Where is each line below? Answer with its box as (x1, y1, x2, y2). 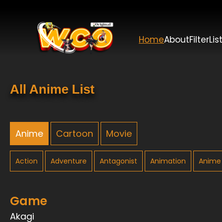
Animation (150, 156, 186, 166)
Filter (189, 33, 209, 46)
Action (15, 156, 38, 166)
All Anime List (10, 82, 95, 97)
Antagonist (100, 156, 137, 166)
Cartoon (56, 127, 93, 140)
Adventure (51, 156, 87, 166)
